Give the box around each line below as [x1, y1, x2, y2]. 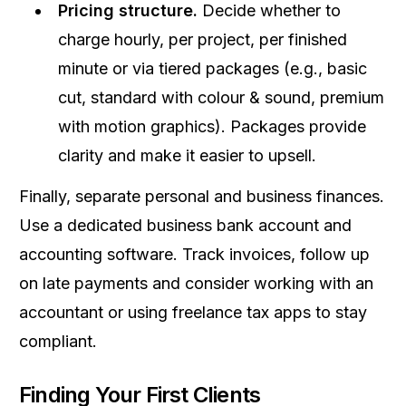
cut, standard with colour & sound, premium [58, 88, 384, 107]
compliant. [19, 332, 97, 351]
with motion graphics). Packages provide [58, 117, 366, 136]
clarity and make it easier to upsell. [58, 146, 316, 165]
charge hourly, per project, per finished [58, 30, 347, 49]
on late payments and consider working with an [19, 274, 373, 293]
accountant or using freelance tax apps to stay [19, 303, 367, 322]
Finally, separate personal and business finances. [19, 187, 384, 206]
